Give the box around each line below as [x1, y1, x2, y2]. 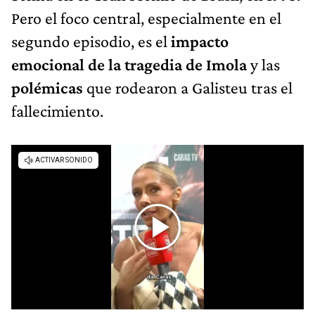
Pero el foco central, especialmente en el [11, 8, 281, 28]
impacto [171, 32, 229, 51]
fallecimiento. [11, 101, 103, 121]
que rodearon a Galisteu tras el [86, 78, 292, 98]
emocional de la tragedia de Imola [11, 55, 247, 75]
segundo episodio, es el [11, 32, 171, 51]
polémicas [11, 78, 86, 98]
